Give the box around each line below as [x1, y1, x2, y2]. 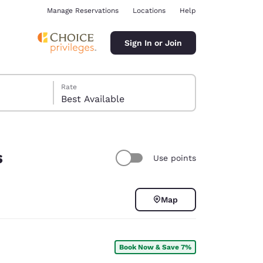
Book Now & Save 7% [119, 242, 191, 251]
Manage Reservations [47, 6, 119, 15]
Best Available [61, 93, 125, 104]
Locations [133, 6, 166, 15]
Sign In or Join [124, 38, 182, 48]
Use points [153, 153, 196, 163]
